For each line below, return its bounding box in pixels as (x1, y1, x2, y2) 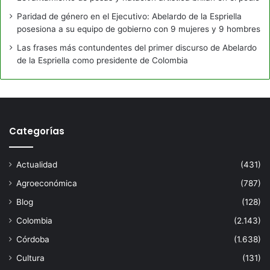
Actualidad (16, 159, 57, 169)
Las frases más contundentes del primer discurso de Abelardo (17, 42, 257, 52)
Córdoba (16, 234, 49, 244)
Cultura (16, 253, 45, 263)
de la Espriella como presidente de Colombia (17, 55, 188, 65)
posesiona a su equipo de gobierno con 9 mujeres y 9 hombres (17, 24, 260, 34)
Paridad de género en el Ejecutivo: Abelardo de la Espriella (17, 11, 242, 21)
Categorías (9, 124, 64, 137)
